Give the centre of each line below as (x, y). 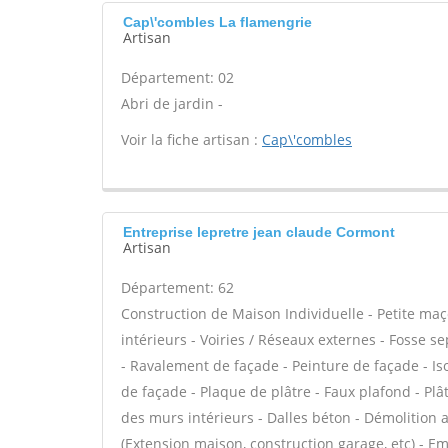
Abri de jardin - (172, 103)
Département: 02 (177, 77)
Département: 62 (177, 287)
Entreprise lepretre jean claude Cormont (259, 232)
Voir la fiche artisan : (191, 139)
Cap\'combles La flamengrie (217, 22)
